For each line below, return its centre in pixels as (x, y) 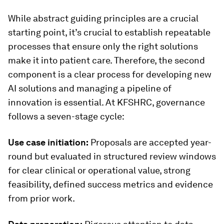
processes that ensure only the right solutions (103, 46)
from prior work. (41, 198)
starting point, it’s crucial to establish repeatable (109, 32)
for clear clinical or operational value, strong (99, 170)
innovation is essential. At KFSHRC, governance (106, 102)
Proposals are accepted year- (150, 142)
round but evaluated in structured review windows (112, 156)
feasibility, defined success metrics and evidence (110, 184)
